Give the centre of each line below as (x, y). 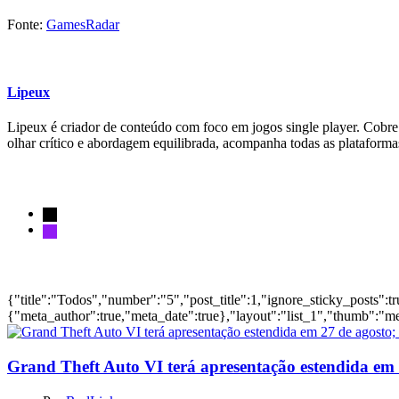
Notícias (31, 265)
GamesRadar (83, 24)
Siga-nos (33, 178)
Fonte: (27, 24)
